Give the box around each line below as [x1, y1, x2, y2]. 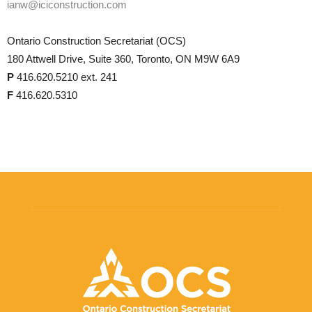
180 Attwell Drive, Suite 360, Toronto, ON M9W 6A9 [7, 52, 240, 65]
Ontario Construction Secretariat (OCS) [7, 34, 186, 47]
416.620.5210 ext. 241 [14, 70, 117, 83]
